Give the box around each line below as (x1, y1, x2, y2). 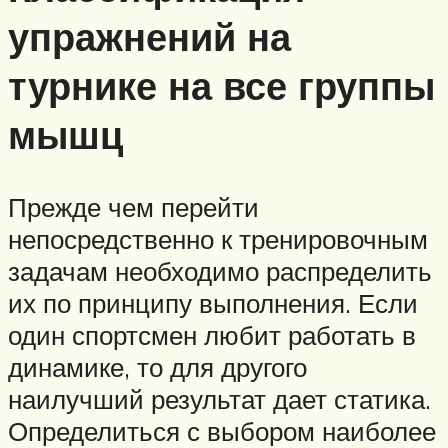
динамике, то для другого (8, 351, 307, 384)
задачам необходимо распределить (8, 255, 432, 288)
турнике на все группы (8, 61, 435, 111)
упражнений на (8, 12, 291, 62)
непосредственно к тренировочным (8, 223, 428, 256)
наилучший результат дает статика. (8, 383, 431, 416)
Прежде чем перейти (8, 191, 259, 224)
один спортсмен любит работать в (8, 319, 416, 352)
